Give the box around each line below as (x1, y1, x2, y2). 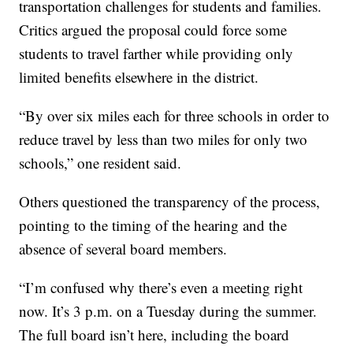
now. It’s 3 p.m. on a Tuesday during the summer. (19, 301, 318, 321)
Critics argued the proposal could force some (19, 20, 288, 40)
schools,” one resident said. (19, 153, 182, 173)
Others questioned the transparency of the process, (19, 191, 321, 212)
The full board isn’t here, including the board (19, 325, 290, 345)
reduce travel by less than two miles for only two (19, 129, 308, 150)
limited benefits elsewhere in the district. (19, 67, 259, 87)
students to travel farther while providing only (19, 43, 294, 64)
